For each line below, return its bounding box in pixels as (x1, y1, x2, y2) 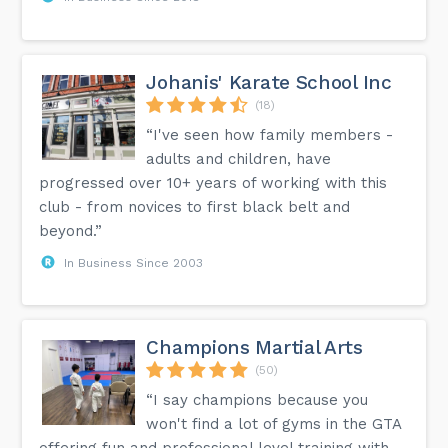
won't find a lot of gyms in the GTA (146, 414, 402, 433)
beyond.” (39, 221, 103, 240)
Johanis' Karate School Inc (146, 70, 392, 94)
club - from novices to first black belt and (39, 197, 351, 216)
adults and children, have (146, 149, 332, 168)
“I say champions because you (146, 390, 369, 409)
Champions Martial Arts (146, 335, 363, 359)
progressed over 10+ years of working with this (39, 173, 388, 192)
